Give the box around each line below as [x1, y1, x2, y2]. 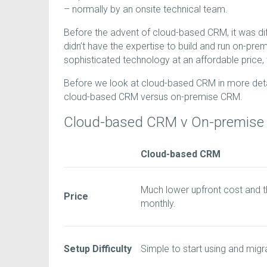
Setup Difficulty [64, 243, 132, 255]
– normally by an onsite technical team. [64, 4, 228, 15]
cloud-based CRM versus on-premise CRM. [64, 91, 243, 103]
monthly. [141, 198, 176, 210]
